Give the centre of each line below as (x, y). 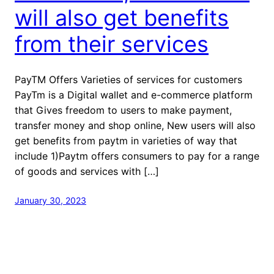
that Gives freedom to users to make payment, (123, 110)
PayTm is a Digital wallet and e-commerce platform (134, 94)
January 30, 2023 (50, 200)
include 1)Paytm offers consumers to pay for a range (137, 156)
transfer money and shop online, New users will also (135, 125)
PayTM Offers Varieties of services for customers (128, 79)
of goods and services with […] (87, 171)
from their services (112, 44)
